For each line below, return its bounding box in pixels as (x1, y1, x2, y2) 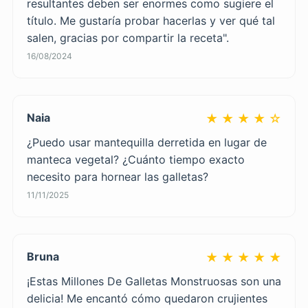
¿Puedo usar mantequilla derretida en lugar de (26, 135, 267, 149)
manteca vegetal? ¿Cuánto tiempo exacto (26, 152, 245, 166)
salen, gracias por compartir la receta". (26, 30, 229, 45)
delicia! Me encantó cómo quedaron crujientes (26, 291, 267, 305)
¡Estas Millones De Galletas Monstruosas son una (26, 274, 281, 288)
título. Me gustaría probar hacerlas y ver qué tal (26, 13, 275, 27)
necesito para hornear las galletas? (26, 169, 208, 184)
